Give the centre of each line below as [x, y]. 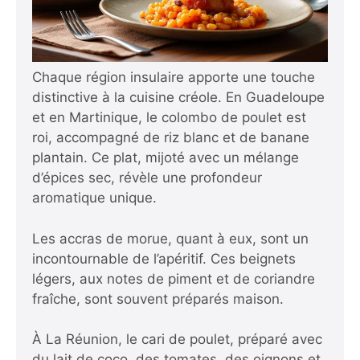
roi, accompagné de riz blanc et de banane [171, 138]
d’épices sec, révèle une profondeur [147, 178]
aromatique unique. [94, 198]
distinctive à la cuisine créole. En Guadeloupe [178, 98]
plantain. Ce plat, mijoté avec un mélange [166, 158]
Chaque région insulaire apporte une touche [174, 78]
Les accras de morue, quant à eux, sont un [170, 238]
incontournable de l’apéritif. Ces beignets [164, 258]
